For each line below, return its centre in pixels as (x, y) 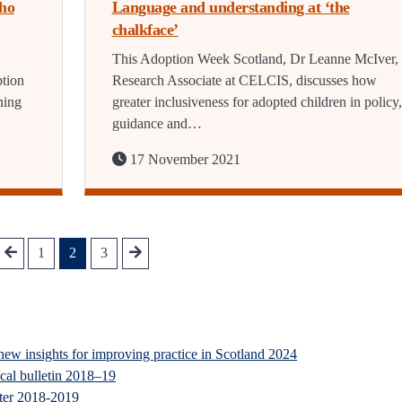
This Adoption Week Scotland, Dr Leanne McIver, (255, 59)
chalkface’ (145, 30)
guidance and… (157, 124)
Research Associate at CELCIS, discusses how (244, 81)
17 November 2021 (183, 160)
